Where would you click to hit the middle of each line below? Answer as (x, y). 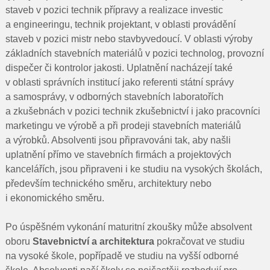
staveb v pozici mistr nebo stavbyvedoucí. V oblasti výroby (129, 39)
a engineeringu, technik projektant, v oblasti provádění (120, 24)
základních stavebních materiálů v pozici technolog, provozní (134, 53)
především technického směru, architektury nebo (108, 184)
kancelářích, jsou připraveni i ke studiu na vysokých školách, (133, 169)
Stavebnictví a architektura (93, 241)
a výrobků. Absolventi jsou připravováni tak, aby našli (118, 140)
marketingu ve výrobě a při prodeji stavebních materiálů (123, 126)
